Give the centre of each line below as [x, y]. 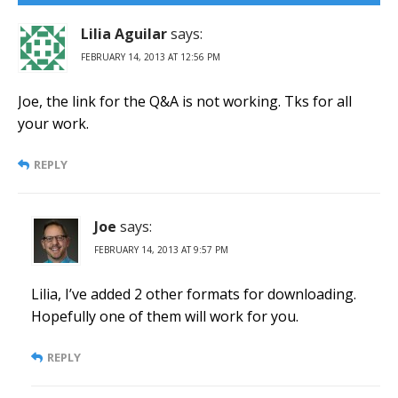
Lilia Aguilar [124, 34]
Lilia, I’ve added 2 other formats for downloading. [194, 295]
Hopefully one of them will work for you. [165, 317]
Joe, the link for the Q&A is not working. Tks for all [185, 102]
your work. [53, 124]
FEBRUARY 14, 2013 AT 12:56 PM [151, 57]
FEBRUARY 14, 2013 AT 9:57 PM [161, 250]
